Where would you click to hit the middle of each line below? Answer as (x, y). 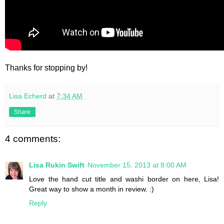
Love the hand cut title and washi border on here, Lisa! (124, 179)
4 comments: (33, 139)
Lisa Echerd (28, 96)
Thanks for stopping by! (46, 68)
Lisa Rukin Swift (57, 165)
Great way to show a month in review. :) (91, 189)
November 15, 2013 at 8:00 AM (137, 165)
